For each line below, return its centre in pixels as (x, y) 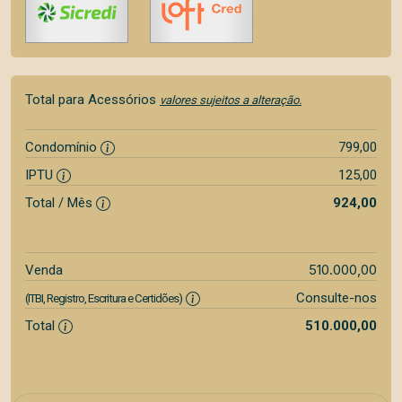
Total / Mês (61, 203)
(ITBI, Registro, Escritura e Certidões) (104, 298)
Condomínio (63, 147)
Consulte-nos (336, 298)
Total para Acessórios (92, 100)
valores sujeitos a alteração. (231, 100)
